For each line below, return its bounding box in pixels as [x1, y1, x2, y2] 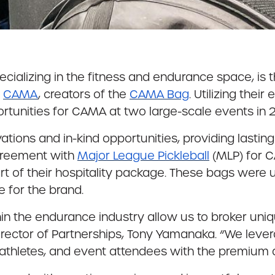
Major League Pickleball [77, 149, 209, 163]
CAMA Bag [130, 87, 189, 101]
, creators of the [38, 87, 130, 101]
